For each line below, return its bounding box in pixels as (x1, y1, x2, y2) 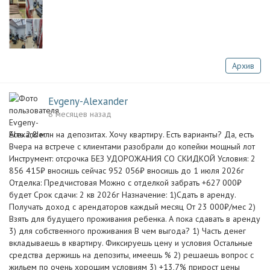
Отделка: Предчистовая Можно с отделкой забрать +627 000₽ (9, 177, 242, 188)
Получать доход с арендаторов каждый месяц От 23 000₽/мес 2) (9, 201, 256, 212)
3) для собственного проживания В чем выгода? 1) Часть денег (9, 225, 246, 236)
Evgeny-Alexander (48, 95, 128, 108)
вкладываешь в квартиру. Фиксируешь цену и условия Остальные (9, 237, 253, 248)
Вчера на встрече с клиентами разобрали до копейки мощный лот (9, 141, 255, 152)
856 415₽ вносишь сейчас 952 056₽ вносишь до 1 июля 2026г (9, 165, 244, 176)
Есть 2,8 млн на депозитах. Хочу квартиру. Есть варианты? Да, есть (9, 129, 254, 140)
